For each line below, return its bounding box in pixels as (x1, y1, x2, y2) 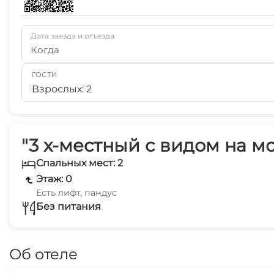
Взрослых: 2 (32, 83, 92, 95)
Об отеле (9, 245, 78, 263)
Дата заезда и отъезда (31, 31, 114, 40)
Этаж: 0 (36, 173, 72, 185)
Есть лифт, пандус (36, 187, 117, 198)
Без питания (36, 201, 101, 212)
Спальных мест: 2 (36, 157, 123, 169)
